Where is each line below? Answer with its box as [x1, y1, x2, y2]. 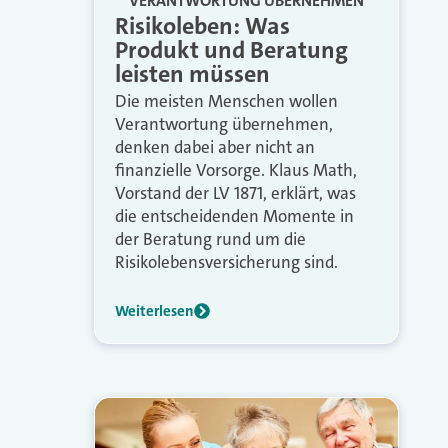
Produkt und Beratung [114, 33, 348, 66]
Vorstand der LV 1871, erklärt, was [114, 181, 356, 204]
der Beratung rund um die [114, 227, 306, 250]
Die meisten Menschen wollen [114, 89, 338, 112]
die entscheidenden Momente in [114, 204, 354, 227]
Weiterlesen [114, 300, 194, 321]
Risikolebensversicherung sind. [114, 250, 338, 273]
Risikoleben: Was [114, 9, 290, 42]
